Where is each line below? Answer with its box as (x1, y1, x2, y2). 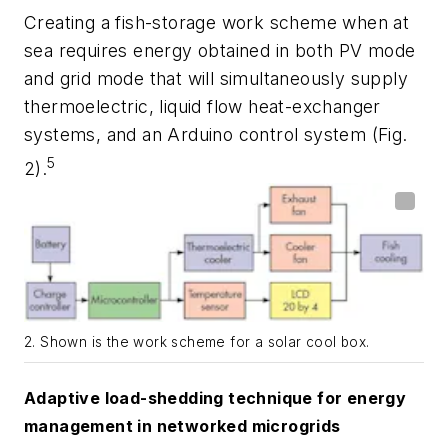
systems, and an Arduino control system (24, 124, 372, 145)
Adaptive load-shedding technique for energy (24, 388, 407, 409)
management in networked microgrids (24, 416, 341, 437)
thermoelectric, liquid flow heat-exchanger (24, 96, 381, 117)
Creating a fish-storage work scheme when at (24, 12, 410, 33)
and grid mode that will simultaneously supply (24, 68, 408, 89)
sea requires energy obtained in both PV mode (24, 40, 416, 61)
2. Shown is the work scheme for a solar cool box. (24, 334, 370, 351)
